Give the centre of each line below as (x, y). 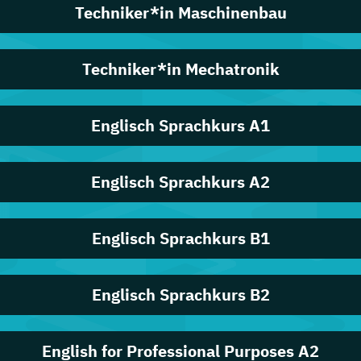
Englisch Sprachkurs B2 (180, 295)
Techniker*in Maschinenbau (180, 12)
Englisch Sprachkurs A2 (180, 182)
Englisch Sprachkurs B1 (180, 238)
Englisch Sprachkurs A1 (180, 125)
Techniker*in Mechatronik (180, 69)
